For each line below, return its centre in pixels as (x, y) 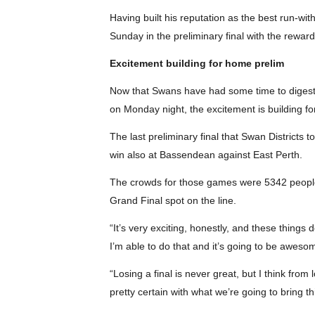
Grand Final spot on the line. (173, 200)
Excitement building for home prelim (197, 63)
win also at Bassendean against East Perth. (206, 155)
